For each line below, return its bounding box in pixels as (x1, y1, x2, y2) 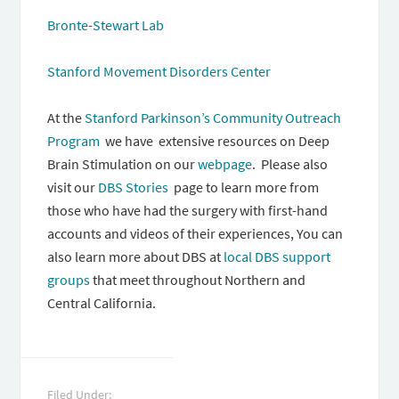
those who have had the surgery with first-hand (47, 201, 329, 219)
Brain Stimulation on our (47, 155, 199, 173)
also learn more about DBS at (47, 248, 224, 265)
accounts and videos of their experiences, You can (47, 224, 344, 242)
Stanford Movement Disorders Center (47, 62, 272, 80)
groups (47, 271, 91, 289)
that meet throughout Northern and (90, 271, 306, 289)
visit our (47, 178, 99, 196)
